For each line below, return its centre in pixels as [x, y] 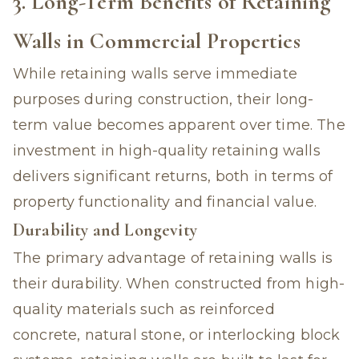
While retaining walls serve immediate [155, 74]
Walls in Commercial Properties [157, 41]
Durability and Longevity [105, 230]
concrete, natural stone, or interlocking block [177, 335]
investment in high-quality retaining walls [167, 151]
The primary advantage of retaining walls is [173, 258]
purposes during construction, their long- [163, 99]
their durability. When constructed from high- [179, 284]
